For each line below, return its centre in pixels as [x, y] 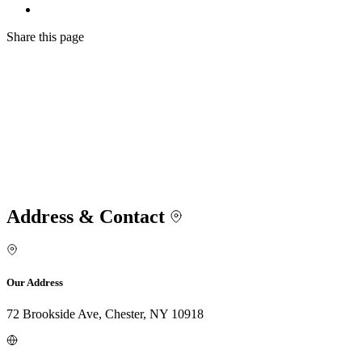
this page [61, 37]
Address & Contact [88, 217]
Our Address [35, 283]
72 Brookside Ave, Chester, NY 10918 [105, 314]
